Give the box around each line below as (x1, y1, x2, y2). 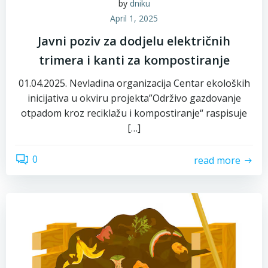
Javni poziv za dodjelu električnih (38, 33, 230, 49)
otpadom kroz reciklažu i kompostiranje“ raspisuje (21, 106, 247, 120)
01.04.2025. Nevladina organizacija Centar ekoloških (18, 77, 250, 90)
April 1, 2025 (110, 13, 158, 24)
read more (194, 153, 240, 167)
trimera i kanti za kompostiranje (38, 52, 230, 68)
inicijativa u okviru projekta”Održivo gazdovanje (27, 92, 241, 105)
